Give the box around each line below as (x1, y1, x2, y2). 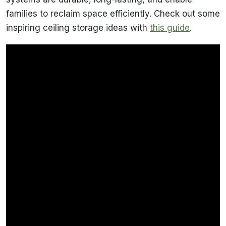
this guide (150, 22, 190, 33)
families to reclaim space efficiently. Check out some (6, 8, 220, 19)
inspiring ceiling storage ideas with (6, 22, 150, 33)
